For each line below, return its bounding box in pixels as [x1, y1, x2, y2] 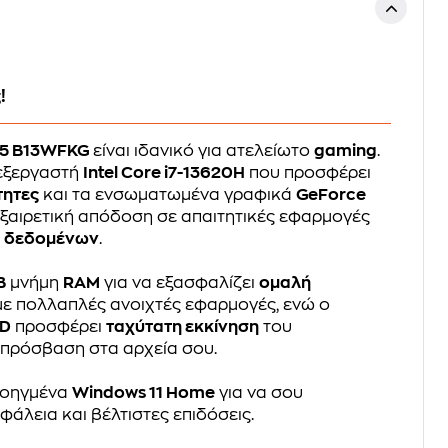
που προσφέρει [245, 165, 372, 181]
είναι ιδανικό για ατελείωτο [89, 143, 315, 159]
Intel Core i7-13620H [83, 165, 246, 181]
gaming [314, 143, 378, 159]
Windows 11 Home [72, 385, 216, 401]
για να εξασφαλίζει [100, 275, 260, 291]
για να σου [215, 385, 304, 401]
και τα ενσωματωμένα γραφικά [39, 187, 297, 203]
